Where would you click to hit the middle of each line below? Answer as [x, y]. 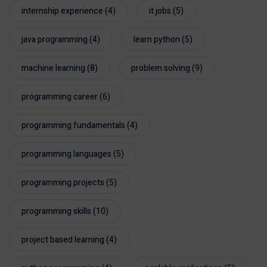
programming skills [56, 212]
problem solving [161, 69]
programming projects [63, 183]
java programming [55, 40]
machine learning [53, 69]
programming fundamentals [73, 126]
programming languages [66, 154]
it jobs [160, 11]
